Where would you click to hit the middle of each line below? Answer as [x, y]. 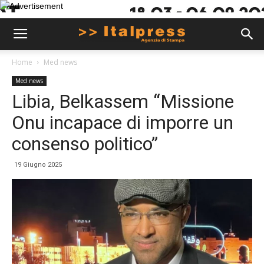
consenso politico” [85, 144]
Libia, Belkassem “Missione [123, 101]
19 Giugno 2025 [38, 165]
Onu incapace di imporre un [123, 123]
